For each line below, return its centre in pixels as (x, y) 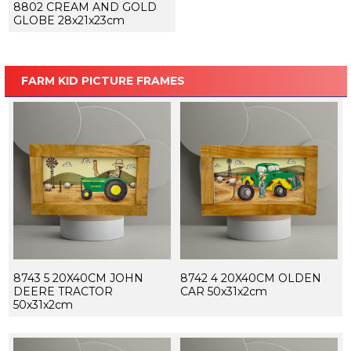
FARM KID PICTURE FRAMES (103, 81)
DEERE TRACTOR (63, 292)
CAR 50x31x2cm (223, 292)
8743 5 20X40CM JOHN (78, 279)
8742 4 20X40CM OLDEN (250, 279)
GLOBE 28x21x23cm (69, 21)
